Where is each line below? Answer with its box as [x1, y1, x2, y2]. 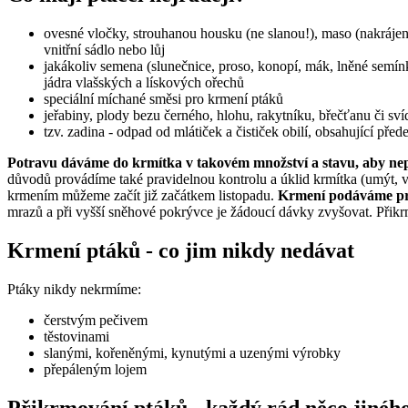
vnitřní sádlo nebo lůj [44, 42, 165, 58]
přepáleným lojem [44, 362, 147, 378]
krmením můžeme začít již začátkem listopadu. [7, 188, 278, 204]
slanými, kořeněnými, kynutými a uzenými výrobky [44, 345, 341, 362]
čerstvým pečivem [44, 312, 148, 329]
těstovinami [44, 329, 109, 345]
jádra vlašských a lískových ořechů [44, 75, 244, 91]
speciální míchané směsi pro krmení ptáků [44, 91, 283, 107]
